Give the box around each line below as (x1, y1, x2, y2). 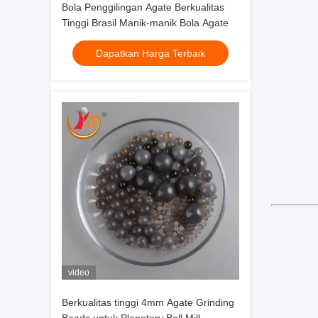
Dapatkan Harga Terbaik (96, 48, 205, 59)
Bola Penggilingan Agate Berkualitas (62, 1, 224, 13)
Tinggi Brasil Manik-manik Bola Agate (62, 17, 229, 28)
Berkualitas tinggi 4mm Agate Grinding (62, 297, 234, 308)
